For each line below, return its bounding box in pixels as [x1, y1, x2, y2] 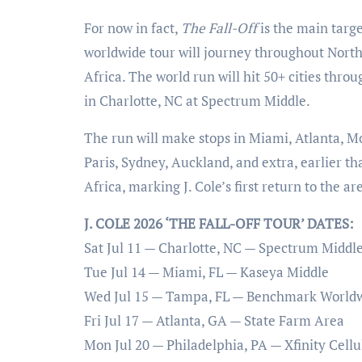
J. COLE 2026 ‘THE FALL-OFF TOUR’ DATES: [84, 214, 354, 234]
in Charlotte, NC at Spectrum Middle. [84, 91, 310, 111]
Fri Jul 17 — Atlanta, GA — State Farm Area [84, 311, 344, 330]
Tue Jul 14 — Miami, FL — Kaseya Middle [84, 263, 329, 282]
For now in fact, [84, 19, 181, 38]
